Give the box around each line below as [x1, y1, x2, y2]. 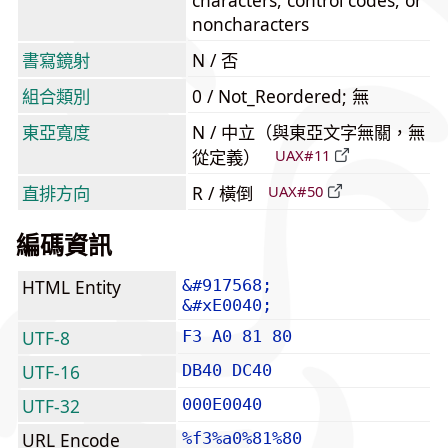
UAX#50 [268, 181, 323, 202]
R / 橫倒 [192, 181, 258, 205]
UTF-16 [22, 360, 80, 384]
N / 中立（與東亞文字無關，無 [192, 120, 425, 144]
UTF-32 [22, 394, 80, 418]
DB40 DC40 [182, 360, 272, 380]
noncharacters [192, 12, 309, 36]
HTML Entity [22, 275, 121, 299]
